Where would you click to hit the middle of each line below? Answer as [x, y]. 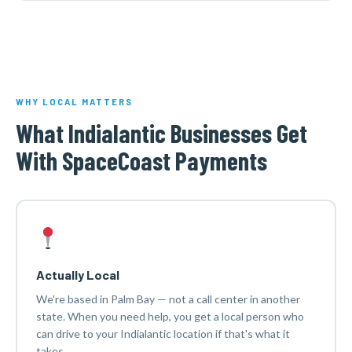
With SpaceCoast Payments [141, 160]
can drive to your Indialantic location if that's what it [163, 334]
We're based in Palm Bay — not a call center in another [168, 299]
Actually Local [77, 275]
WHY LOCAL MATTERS [74, 101]
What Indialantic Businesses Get [161, 132]
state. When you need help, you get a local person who [170, 317]
